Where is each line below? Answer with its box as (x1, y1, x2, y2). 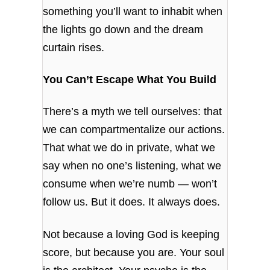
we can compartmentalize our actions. (43, 124, 225, 136)
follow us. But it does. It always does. (43, 196, 221, 209)
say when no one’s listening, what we (43, 160, 222, 172)
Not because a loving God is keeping (43, 228, 220, 240)
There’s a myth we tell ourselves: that (43, 105, 222, 118)
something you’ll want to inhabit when (43, 5, 223, 17)
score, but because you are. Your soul (43, 246, 225, 259)
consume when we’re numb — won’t (43, 178, 218, 190)
